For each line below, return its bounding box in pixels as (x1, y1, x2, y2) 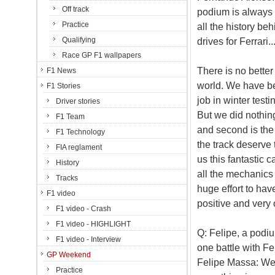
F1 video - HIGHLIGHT (56, 220, 131, 228)
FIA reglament (56, 143, 102, 152)
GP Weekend (47, 250, 91, 259)
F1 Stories (47, 82, 80, 90)
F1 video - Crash (56, 204, 111, 213)
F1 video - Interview (56, 235, 121, 244)
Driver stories (56, 97, 100, 106)
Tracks (56, 174, 78, 182)
